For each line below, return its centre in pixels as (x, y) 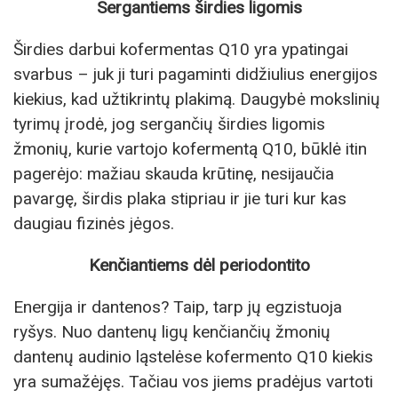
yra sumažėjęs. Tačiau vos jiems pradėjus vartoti (193, 382)
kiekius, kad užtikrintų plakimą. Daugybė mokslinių (197, 99)
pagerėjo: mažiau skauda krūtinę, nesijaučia (174, 173)
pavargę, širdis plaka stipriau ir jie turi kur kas (180, 198)
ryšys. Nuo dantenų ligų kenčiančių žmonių (172, 332)
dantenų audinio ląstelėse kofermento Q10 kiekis (193, 357)
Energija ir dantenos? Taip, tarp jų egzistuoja (178, 307)
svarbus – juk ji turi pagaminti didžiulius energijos (195, 74)
